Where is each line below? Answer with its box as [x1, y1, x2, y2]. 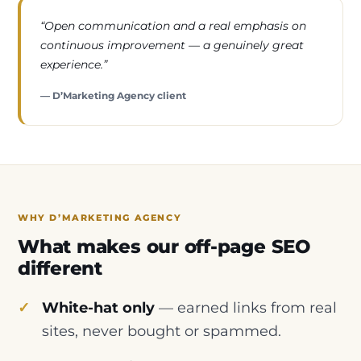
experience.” [40, 57, 107, 73]
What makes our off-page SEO [18, 235, 310, 259]
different [18, 257, 102, 280]
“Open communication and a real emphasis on [40, 19, 306, 34]
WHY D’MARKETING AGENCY [18, 213, 182, 224]
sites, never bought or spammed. [42, 322, 281, 340]
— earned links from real [155, 299, 337, 317]
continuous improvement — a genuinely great [40, 38, 304, 53]
